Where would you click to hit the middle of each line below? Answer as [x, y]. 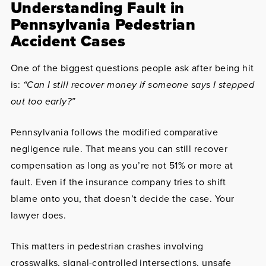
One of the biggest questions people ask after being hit [132, 68]
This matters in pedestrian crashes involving [107, 246]
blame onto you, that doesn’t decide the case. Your [122, 199]
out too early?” [43, 101]
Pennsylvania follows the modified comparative [114, 132]
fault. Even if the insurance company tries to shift [118, 182]
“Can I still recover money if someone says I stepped [139, 85]
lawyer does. [38, 215]
